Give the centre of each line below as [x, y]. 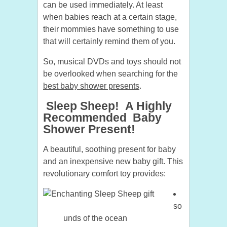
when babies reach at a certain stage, [110, 17]
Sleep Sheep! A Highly [109, 106]
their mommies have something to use [111, 29]
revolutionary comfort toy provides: [104, 174]
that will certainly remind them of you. [109, 42]
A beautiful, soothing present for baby [109, 149]
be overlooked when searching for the [110, 74]
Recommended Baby [102, 118]
